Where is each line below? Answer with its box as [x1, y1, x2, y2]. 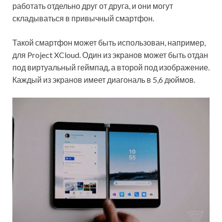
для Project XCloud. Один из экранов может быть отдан [12, 50, 208, 59]
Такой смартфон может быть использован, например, [12, 37, 206, 47]
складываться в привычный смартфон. [12, 13, 154, 23]
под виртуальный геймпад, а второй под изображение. [12, 62, 210, 72]
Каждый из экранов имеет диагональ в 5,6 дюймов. [12, 74, 195, 84]
